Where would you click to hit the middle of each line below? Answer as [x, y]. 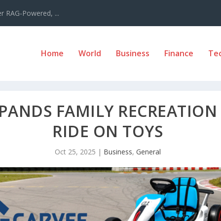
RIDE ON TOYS [108, 131]
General [148, 151]
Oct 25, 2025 [75, 151]
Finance [179, 54]
